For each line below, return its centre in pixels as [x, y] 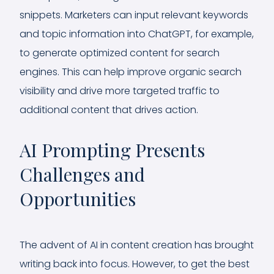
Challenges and [82, 174]
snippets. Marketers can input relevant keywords [134, 15]
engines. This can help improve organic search [131, 72]
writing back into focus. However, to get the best [135, 264]
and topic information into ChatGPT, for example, [137, 34]
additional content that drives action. [109, 109]
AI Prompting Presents [112, 150]
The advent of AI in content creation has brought [137, 245]
